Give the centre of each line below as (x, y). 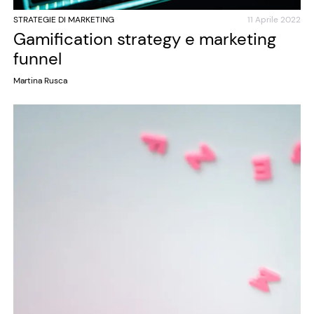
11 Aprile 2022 (274, 20)
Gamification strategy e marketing (144, 39)
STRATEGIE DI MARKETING (63, 20)
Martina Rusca (40, 81)
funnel (37, 59)
